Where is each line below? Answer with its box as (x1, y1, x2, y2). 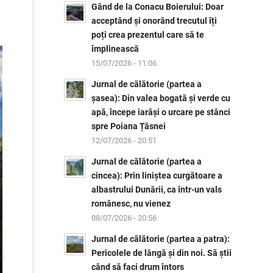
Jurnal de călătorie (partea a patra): (91, 234, 230, 244)
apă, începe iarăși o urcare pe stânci (91, 107, 231, 117)
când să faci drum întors (91, 262, 185, 272)
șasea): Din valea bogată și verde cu (91, 93, 231, 103)
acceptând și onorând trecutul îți (91, 16, 218, 26)
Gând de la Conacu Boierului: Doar (91, 2, 224, 12)
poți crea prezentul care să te (91, 30, 205, 40)
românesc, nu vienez (91, 199, 171, 208)
